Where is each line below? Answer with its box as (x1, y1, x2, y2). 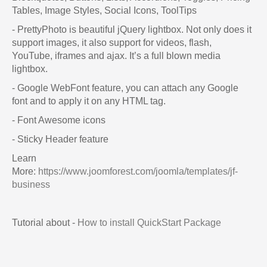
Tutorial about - (12, 217, 77, 228)
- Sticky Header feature (12, 133, 108, 144)
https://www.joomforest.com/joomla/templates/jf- (38, 166, 238, 176)
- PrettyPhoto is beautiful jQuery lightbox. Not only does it (12, 24, 252, 35)
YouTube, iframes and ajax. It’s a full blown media (12, 50, 221, 61)
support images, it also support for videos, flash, (12, 37, 212, 48)
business (12, 179, 50, 190)
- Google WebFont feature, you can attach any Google (12, 82, 238, 93)
